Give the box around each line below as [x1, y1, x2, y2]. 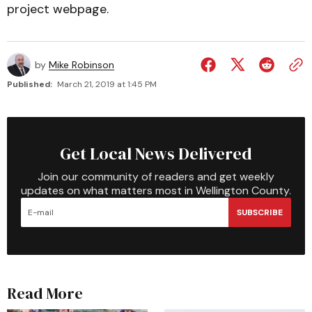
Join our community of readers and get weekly [38, 169, 274, 184]
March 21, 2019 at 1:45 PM [57, 79, 157, 90]
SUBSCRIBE [237, 206, 283, 218]
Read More [7, 283, 83, 304]
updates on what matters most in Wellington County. [21, 183, 291, 198]
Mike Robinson [49, 58, 114, 71]
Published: [7, 79, 52, 90]
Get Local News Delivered [60, 142, 252, 165]
